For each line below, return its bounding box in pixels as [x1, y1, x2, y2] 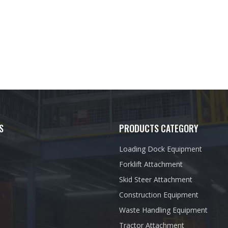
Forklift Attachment [119, 159, 183, 169]
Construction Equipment [119, 190, 198, 199]
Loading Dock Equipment [119, 144, 202, 154]
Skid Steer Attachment [119, 175, 192, 184]
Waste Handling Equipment [119, 205, 208, 215]
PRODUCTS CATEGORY [119, 122, 198, 135]
